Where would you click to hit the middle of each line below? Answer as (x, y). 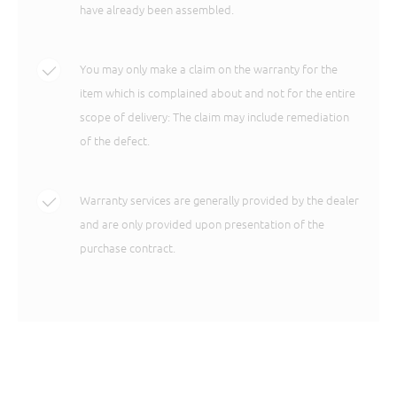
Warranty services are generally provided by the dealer (220, 200)
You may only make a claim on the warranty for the (209, 69)
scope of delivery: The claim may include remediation (215, 117)
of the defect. (115, 140)
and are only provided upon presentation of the (202, 224)
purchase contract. (128, 248)
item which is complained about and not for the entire (218, 93)
